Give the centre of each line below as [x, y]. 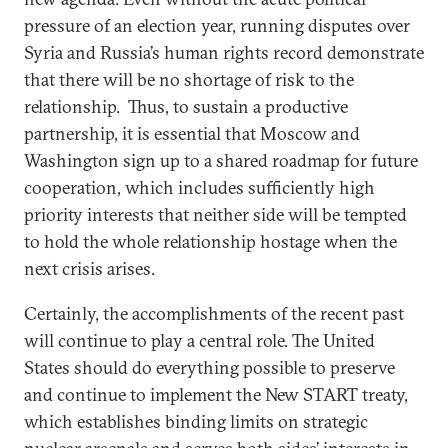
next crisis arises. [89, 268]
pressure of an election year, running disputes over [217, 25]
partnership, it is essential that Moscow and [192, 133]
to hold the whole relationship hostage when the [210, 241]
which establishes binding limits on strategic [196, 421]
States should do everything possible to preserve [209, 367]
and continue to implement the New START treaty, [216, 394]
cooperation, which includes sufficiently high [199, 187]
